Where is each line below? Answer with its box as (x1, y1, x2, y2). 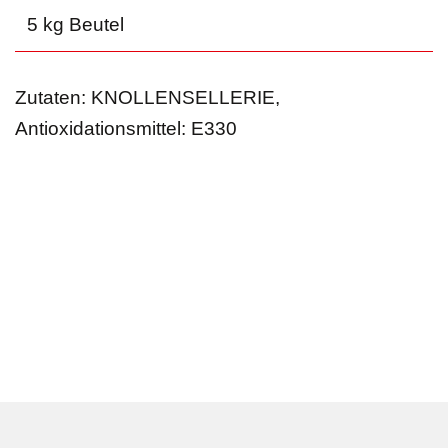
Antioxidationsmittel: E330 (14, 118, 237, 140)
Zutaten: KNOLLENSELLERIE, (14, 87, 280, 109)
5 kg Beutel (26, 13, 124, 35)
